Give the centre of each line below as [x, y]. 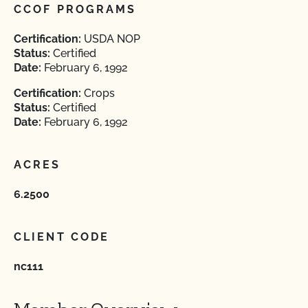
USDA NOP [111, 39]
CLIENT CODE [62, 237]
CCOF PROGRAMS [75, 9]
